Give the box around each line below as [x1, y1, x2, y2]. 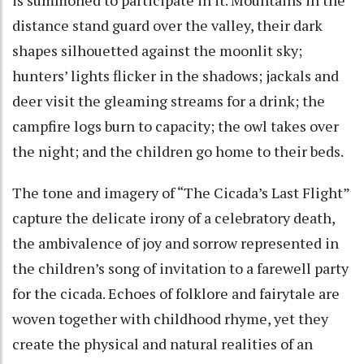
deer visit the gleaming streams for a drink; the [12, 90, 325, 110]
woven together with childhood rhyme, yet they [12, 308, 328, 328]
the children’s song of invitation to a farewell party [12, 258, 349, 278]
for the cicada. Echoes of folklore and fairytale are [12, 283, 340, 303]
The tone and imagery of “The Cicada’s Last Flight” [12, 182, 349, 202]
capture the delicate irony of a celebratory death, [12, 207, 335, 227]
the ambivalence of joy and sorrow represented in [12, 232, 339, 253]
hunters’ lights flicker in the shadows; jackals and [12, 65, 339, 85]
